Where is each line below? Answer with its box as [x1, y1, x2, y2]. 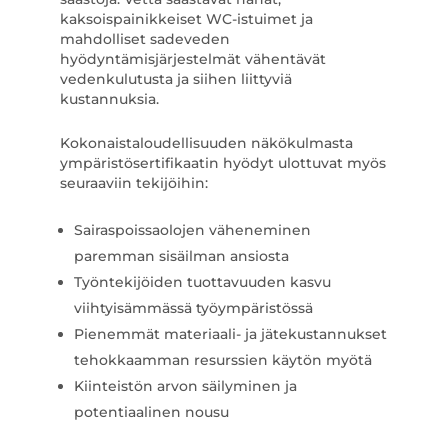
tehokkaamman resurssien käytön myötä [73, 351, 372, 369]
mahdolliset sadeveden [59, 30, 230, 48]
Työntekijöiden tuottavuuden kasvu [73, 273, 331, 291]
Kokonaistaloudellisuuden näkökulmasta [59, 134, 353, 152]
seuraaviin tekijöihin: [59, 174, 208, 192]
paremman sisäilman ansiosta [73, 247, 289, 265]
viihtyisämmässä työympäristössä [73, 299, 313, 317]
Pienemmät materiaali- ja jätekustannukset [73, 325, 387, 343]
